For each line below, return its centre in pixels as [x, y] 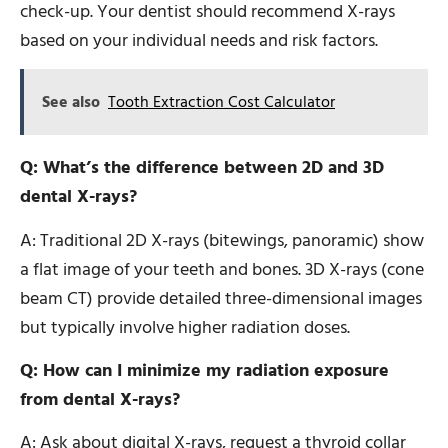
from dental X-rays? [100, 399]
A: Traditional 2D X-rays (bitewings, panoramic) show [222, 240]
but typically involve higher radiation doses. [185, 327]
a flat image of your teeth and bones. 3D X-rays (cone [222, 269]
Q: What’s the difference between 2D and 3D [202, 168]
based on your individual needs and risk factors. [199, 40]
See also [71, 102]
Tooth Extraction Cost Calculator [221, 102]
